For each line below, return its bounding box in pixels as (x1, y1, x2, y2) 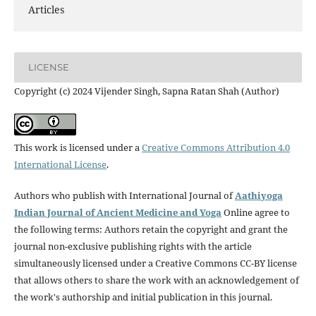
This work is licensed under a (13, 140, 142, 154)
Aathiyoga (234, 188, 283, 202)
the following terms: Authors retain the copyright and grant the (13, 222, 288, 236)
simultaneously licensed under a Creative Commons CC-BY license (13, 256, 297, 269)
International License (13, 157, 107, 171)
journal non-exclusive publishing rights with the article (13, 239, 252, 253)
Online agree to (223, 205, 290, 219)
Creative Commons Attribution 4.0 (141, 140, 290, 154)
